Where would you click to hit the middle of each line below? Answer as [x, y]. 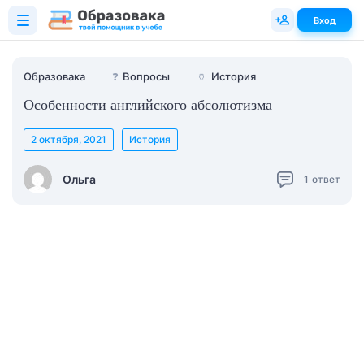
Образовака [54, 76]
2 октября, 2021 [69, 139]
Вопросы [146, 76]
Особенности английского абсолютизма [148, 105]
